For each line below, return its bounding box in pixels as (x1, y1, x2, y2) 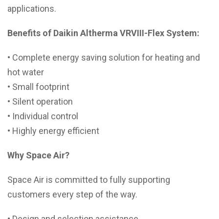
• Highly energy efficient (7, 126, 99, 136)
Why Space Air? (7, 150, 69, 160)
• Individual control (7, 111, 78, 121)
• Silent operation (7, 96, 73, 107)
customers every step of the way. (7, 189, 137, 199)
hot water (7, 67, 44, 77)
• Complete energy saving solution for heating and (7, 52, 200, 63)
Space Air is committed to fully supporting (7, 175, 170, 185)
